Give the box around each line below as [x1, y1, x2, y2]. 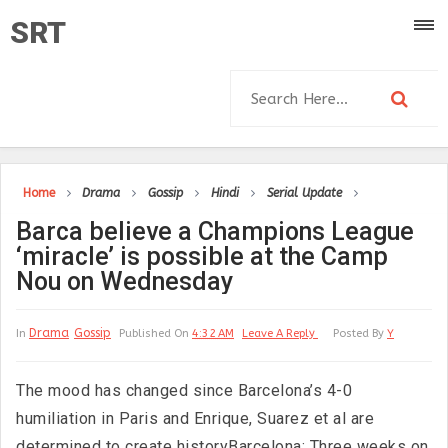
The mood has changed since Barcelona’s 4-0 [16, 381, 352, 400]
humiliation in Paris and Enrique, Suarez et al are [16, 409, 374, 428]
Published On [119, 327, 192, 340]
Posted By [333, 327, 387, 340]
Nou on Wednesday [16, 267, 233, 296]
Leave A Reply [242, 327, 318, 340]
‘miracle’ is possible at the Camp [16, 242, 388, 271]
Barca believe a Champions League [16, 217, 414, 246]
